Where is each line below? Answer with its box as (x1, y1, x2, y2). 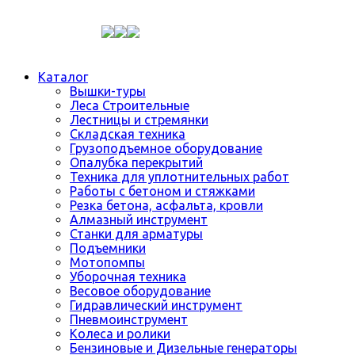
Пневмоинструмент (70, 312, 188, 326)
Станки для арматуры (70, 227, 203, 241)
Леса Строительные (70, 98, 189, 113)
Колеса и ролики (70, 326, 170, 341)
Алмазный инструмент (70, 212, 208, 227)
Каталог (38, 70, 88, 84)
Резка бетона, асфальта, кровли (70, 198, 263, 212)
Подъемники (70, 241, 146, 255)
